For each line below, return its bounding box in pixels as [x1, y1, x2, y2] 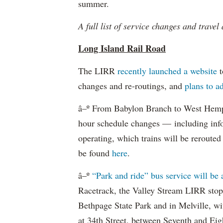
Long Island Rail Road [78, 42, 166, 55]
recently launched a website [117, 65, 217, 77]
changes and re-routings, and [78, 80, 185, 92]
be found [78, 147, 112, 159]
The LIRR [78, 65, 117, 77]
